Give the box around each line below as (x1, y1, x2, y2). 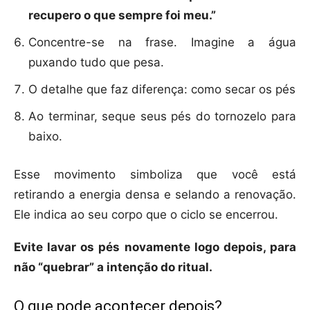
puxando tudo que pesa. (28, 55, 164, 70)
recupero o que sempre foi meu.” (28, 8, 216, 23)
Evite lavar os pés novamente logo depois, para (14, 240, 296, 255)
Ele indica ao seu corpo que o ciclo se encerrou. (14, 208, 278, 222)
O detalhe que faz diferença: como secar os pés (28, 82, 295, 97)
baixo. (28, 129, 62, 144)
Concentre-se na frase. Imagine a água (28, 35, 296, 50)
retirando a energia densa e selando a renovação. (14, 188, 296, 202)
